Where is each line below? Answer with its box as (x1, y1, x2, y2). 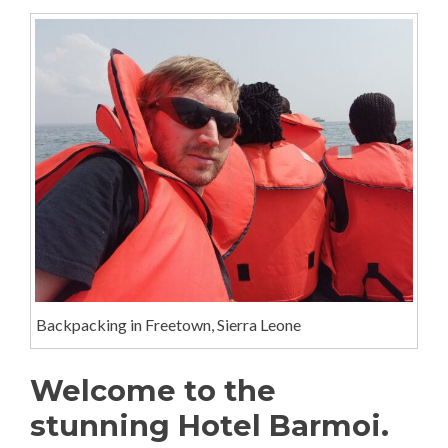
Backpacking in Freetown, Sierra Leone (35, 315, 301, 335)
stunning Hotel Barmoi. (30, 407, 389, 443)
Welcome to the (30, 372, 276, 408)
